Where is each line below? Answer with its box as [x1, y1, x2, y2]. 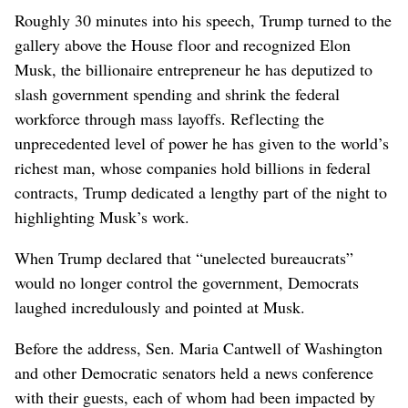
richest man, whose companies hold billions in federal [15, 156, 371, 178]
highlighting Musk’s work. [15, 205, 189, 228]
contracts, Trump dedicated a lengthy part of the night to [15, 180, 387, 203]
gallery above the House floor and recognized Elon [15, 33, 351, 56]
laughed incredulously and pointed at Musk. [15, 295, 305, 318]
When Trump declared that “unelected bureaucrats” [15, 246, 353, 269]
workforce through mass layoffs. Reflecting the [15, 107, 324, 129]
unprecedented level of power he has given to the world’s [15, 131, 389, 154]
